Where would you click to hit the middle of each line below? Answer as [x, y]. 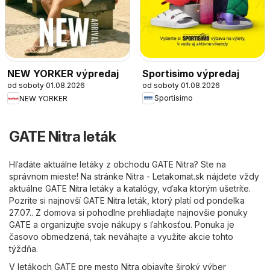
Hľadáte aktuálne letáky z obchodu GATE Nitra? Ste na [118, 165]
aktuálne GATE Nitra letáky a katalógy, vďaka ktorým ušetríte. [130, 189]
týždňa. [24, 249]
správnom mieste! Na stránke [67, 177]
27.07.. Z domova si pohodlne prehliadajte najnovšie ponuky [128, 213]
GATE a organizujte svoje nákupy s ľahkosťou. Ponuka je [122, 225]
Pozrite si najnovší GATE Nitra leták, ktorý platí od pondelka [127, 201]
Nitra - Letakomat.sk [165, 177]
